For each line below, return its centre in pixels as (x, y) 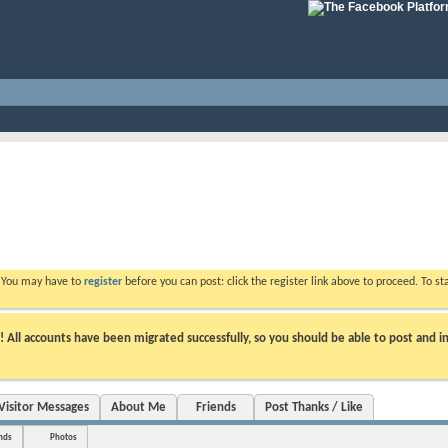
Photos (63, 437)
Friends (215, 407)
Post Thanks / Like (314, 407)
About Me (138, 407)
